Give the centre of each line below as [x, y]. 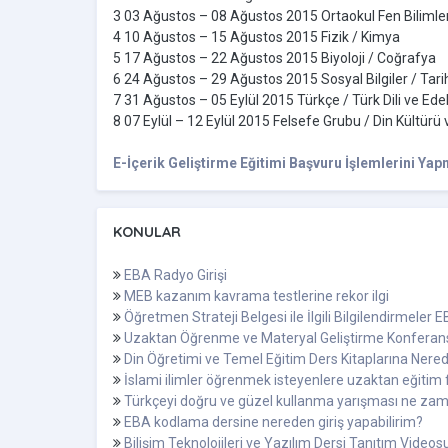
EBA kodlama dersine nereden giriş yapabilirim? [273, 422]
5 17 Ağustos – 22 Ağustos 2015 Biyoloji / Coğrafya [274, 58]
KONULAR [147, 232]
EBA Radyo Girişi [175, 275]
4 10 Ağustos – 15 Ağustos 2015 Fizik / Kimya [256, 37]
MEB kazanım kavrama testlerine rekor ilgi [256, 296]
